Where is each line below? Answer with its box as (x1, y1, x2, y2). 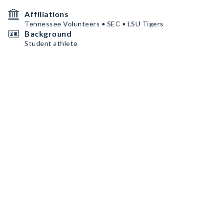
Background (24, 29, 71, 38)
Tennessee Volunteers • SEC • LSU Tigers (24, 20, 164, 28)
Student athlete (24, 39, 78, 47)
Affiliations (24, 9, 68, 19)
